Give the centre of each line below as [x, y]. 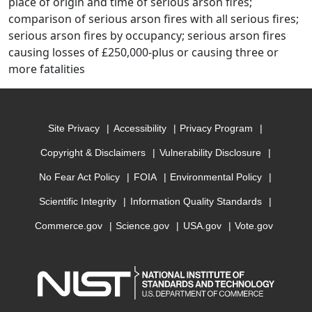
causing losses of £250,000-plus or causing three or [143, 52]
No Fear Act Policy [80, 177]
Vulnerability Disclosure [210, 153]
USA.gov [202, 226]
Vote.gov [254, 226]
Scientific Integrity [78, 202]
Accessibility [140, 128]
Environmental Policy [216, 177]
